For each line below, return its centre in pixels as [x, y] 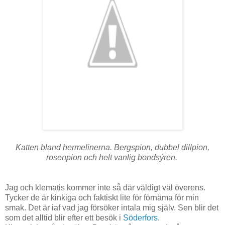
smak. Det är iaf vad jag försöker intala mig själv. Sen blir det [112, 207]
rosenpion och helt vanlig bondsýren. [113, 157]
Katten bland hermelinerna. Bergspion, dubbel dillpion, [113, 147]
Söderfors [140, 217]
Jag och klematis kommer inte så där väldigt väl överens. [105, 187]
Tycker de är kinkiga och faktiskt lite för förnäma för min [102, 197]
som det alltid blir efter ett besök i [64, 217]
